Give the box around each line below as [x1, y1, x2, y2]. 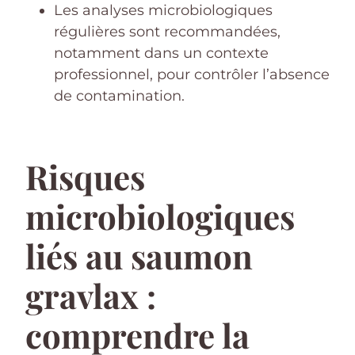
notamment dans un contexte [54, 44, 269, 62]
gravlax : [25, 273, 156, 318]
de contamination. [54, 86, 185, 105]
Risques [25, 154, 145, 199]
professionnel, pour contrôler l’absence [54, 65, 330, 83]
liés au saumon [25, 233, 253, 278]
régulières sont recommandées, [54, 22, 281, 40]
